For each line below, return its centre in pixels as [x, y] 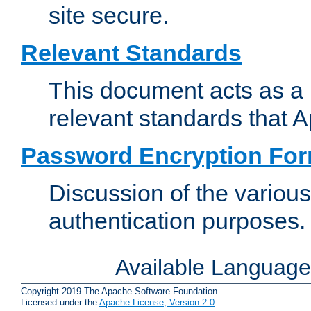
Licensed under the [60, 302]
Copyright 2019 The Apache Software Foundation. [120, 291]
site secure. [109, 16]
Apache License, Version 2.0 [157, 302]
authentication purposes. [177, 221]
